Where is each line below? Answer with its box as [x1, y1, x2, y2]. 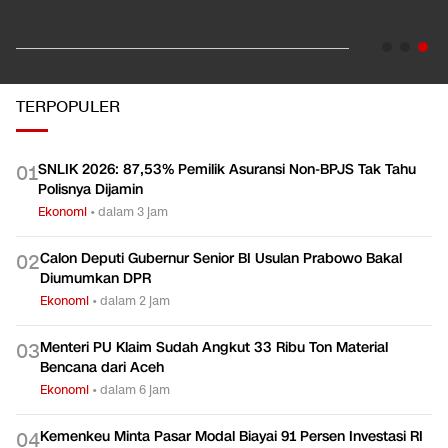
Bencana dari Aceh [40, 358, 164, 378]
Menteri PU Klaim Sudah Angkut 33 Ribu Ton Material [40, 338, 388, 358]
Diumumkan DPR [40, 269, 151, 289]
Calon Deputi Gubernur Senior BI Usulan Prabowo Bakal [40, 249, 402, 269]
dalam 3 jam [98, 203, 168, 221]
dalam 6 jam [100, 381, 170, 399]
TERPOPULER [16, 97, 120, 119]
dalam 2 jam [100, 292, 170, 310]
